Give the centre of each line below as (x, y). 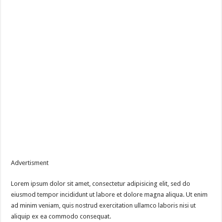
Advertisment (30, 163)
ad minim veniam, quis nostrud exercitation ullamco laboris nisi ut (104, 206)
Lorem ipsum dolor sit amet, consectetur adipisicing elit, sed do (101, 184)
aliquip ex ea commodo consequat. (61, 217)
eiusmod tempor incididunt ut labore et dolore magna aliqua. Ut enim (110, 195)
